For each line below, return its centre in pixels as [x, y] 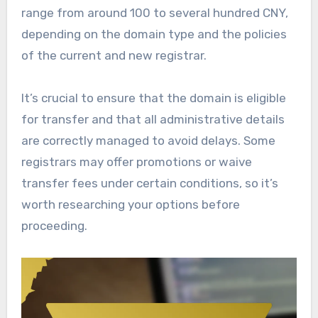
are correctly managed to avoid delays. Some [148, 141]
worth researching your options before [130, 205]
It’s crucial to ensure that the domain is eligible [153, 98]
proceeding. [54, 226]
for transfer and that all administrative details [153, 120]
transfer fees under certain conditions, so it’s [149, 183]
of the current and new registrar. [114, 56]
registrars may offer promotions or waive [136, 162]
